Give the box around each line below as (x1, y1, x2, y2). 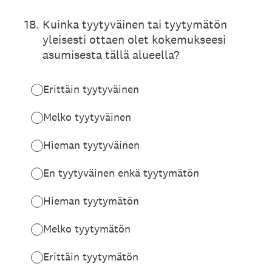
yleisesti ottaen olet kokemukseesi (42, 32, 226, 47)
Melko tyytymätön (43, 222, 131, 236)
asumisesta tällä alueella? (42, 47, 179, 63)
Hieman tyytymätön (43, 194, 139, 208)
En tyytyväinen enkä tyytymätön (43, 166, 199, 180)
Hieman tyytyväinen (43, 138, 140, 152)
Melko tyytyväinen (43, 110, 131, 124)
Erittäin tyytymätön (43, 250, 138, 263)
